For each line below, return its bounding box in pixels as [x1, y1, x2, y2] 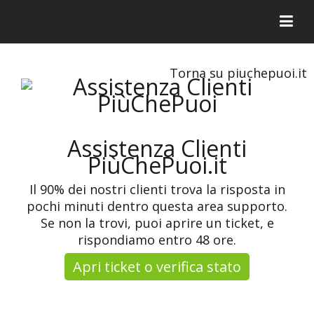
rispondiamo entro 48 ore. [78, 231, 236, 248]
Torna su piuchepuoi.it [170, 64, 307, 81]
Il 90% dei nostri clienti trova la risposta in [29, 181, 285, 198]
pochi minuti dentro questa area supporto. [27, 198, 287, 214]
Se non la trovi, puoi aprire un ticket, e [40, 214, 274, 231]
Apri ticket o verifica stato [73, 257, 241, 276]
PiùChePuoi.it [87, 150, 227, 180]
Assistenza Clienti [67, 133, 247, 163]
